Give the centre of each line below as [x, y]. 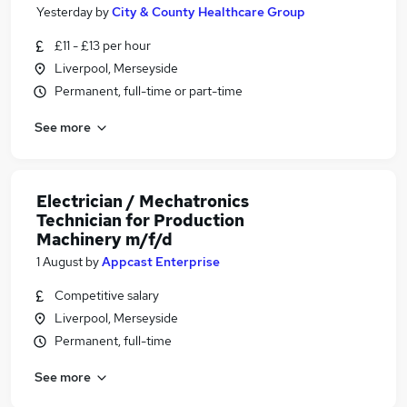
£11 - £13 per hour [103, 45]
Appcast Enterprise [161, 262]
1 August [60, 262]
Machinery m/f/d [104, 239]
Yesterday [65, 12]
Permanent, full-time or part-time [149, 91]
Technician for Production [140, 220]
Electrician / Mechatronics [143, 201]
